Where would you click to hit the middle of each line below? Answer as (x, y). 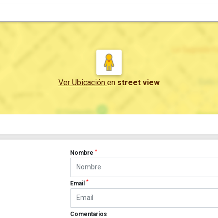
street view (138, 82)
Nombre (83, 153)
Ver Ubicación (83, 82)
